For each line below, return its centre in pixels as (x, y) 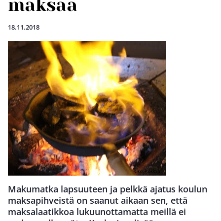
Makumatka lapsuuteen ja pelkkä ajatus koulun (108, 189)
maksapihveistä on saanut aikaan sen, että (98, 200)
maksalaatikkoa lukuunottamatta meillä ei (97, 211)
